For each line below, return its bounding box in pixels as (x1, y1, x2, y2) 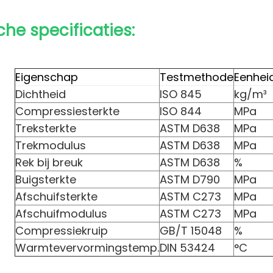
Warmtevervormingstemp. (15, 240, 159, 255)
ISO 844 (160, 104, 202, 119)
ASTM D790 (160, 172, 220, 187)
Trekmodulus (15, 138, 86, 153)
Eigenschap (15, 69, 78, 85)
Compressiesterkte (15, 104, 119, 119)
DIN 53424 (160, 240, 215, 255)
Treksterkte (15, 121, 76, 136)
